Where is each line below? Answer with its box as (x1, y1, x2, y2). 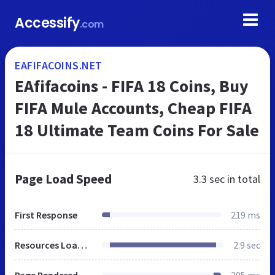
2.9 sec (233, 239, 260, 251)
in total (225, 172, 260, 186)
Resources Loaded (77, 239, 87, 251)
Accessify (15, 14, 80, 33)
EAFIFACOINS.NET (15, 58, 103, 72)
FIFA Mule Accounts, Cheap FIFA (15, 97, 252, 119)
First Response (15, 209, 77, 221)
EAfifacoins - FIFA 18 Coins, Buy (15, 75, 249, 97)
